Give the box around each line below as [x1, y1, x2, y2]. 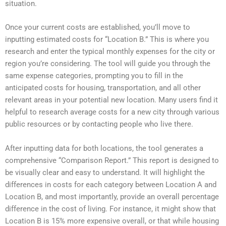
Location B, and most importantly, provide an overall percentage [5, 192, 219, 201]
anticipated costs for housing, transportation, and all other [5, 83, 201, 93]
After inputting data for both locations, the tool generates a [5, 143, 203, 153]
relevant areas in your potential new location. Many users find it [5, 95, 218, 105]
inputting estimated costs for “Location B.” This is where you [5, 35, 209, 44]
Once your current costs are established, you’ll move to [5, 23, 190, 32]
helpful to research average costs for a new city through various [5, 107, 219, 117]
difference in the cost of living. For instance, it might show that [5, 204, 216, 213]
